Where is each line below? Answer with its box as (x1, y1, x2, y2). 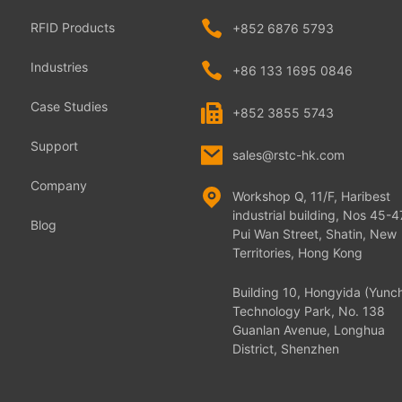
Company (31, 177, 88, 193)
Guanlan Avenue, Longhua (232, 321, 385, 337)
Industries (31, 58, 89, 74)
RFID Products (31, 19, 116, 35)
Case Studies (31, 98, 109, 114)
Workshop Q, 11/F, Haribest (232, 188, 390, 204)
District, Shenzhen (232, 340, 339, 356)
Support (31, 137, 79, 153)
